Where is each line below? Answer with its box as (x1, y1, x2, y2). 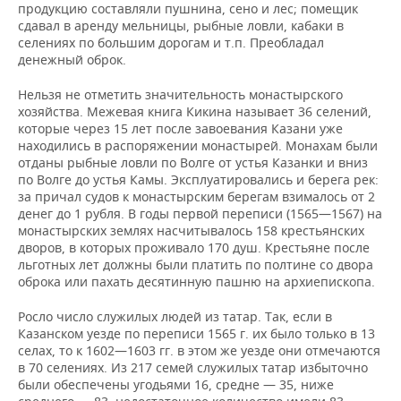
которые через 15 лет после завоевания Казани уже (18, 120, 343, 138)
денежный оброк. (18, 51, 126, 69)
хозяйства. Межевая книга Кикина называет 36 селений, (18, 103, 371, 121)
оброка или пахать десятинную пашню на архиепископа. (18, 273, 375, 291)
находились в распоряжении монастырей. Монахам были (18, 137, 378, 155)
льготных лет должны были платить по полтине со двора (18, 256, 373, 274)
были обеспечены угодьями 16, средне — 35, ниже (18, 376, 334, 394)
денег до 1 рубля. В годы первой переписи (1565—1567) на (18, 205, 382, 223)
